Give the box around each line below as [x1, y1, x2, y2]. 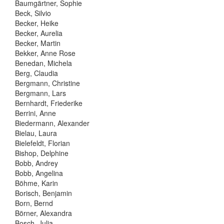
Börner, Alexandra [15, 207, 72, 218]
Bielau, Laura [15, 127, 57, 138]
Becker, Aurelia [15, 27, 62, 38]
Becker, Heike [15, 17, 58, 28]
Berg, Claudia [15, 67, 58, 78]
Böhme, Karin [15, 177, 58, 188]
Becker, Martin [15, 37, 60, 48]
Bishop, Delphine [15, 147, 68, 158]
